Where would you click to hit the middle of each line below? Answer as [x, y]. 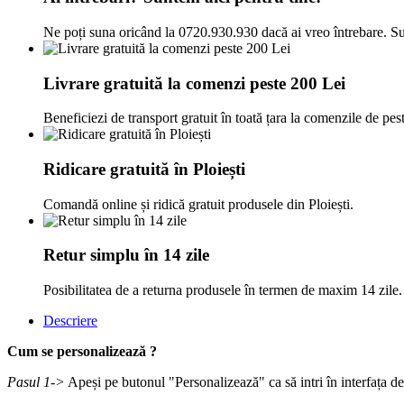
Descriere [70, 321]
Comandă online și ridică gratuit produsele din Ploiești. [198, 204]
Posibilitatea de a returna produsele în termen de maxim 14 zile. [223, 290]
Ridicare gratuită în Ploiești [144, 170]
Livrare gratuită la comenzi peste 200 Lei [194, 83]
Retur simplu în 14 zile [126, 255]
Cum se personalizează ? [82, 352]
